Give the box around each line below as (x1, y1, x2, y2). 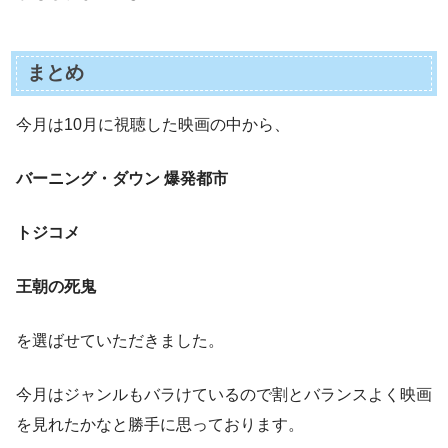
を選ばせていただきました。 (16, 332, 224, 350)
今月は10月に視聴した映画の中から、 (16, 116, 290, 134)
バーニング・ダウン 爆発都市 (16, 170, 228, 188)
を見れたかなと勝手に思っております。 (16, 416, 304, 434)
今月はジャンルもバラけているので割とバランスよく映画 (16, 386, 432, 404)
